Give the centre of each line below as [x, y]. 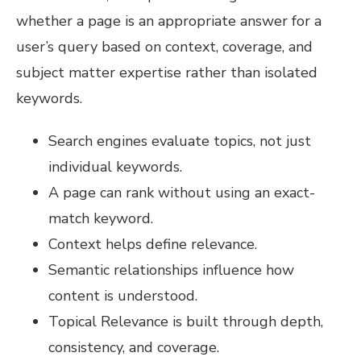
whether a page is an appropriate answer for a [169, 21]
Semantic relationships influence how [171, 270]
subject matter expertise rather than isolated [167, 73]
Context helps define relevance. [153, 245]
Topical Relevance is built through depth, [186, 322]
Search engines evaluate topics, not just [180, 141]
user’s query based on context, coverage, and [164, 47]
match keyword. [101, 219]
